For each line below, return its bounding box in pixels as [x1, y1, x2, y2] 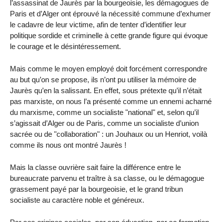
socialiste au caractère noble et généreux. [10, 195, 144, 204]
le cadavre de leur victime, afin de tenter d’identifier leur [10, 20, 186, 29]
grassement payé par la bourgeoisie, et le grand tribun [10, 184, 183, 193]
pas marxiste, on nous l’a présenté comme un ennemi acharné [10, 97, 212, 106]
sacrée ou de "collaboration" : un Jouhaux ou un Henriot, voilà [10, 129, 207, 138]
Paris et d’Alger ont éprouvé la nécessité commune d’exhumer [10, 9, 211, 18]
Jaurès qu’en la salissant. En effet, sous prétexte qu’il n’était [10, 86, 202, 95]
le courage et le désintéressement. [10, 42, 121, 51]
